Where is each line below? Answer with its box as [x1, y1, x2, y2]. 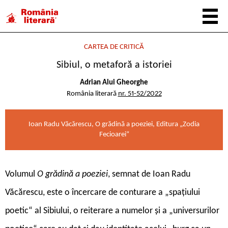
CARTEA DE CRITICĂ [84, 43, 144, 51]
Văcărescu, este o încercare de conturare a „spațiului [5, 187, 200, 197]
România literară [66, 90, 118, 98]
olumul [10, 169, 37, 179]
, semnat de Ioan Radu [108, 169, 190, 179]
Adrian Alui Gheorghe [80, 78, 148, 87]
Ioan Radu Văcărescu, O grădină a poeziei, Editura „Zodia [28, 120, 199, 128]
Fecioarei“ [99, 130, 129, 138]
